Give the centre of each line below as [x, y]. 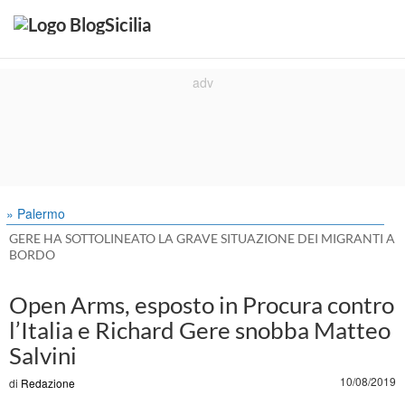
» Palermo [36, 213]
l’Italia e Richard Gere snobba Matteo [200, 330]
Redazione [48, 383]
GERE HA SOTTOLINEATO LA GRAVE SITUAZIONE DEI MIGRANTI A [202, 238]
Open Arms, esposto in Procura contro [202, 305]
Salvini [43, 355]
